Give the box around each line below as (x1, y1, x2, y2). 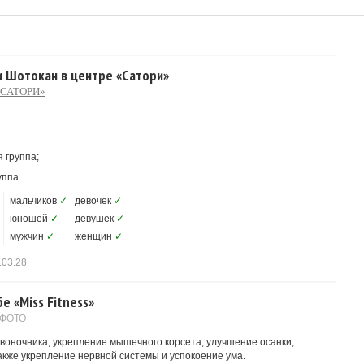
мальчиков (10, 195, 57, 206)
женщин (75, 231, 112, 242)
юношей (10, 213, 48, 224)
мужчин (10, 231, 44, 242)
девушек (75, 213, 114, 224)
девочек (75, 195, 111, 206)
